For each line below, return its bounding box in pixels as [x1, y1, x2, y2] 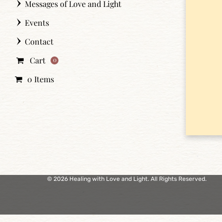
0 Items [27, 74, 54, 84]
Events [23, 17, 49, 28]
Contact [23, 36, 54, 47]
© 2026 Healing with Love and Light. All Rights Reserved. [47, 175, 207, 182]
